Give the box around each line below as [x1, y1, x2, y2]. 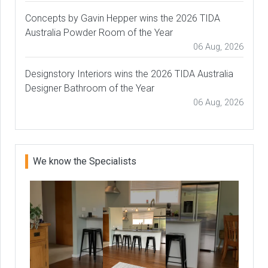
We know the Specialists [33, 155, 136, 167]
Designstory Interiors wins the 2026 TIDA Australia [25, 68, 233, 80]
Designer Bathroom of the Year [25, 82, 154, 94]
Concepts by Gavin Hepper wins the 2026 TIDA [25, 12, 220, 24]
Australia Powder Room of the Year [25, 26, 173, 38]
